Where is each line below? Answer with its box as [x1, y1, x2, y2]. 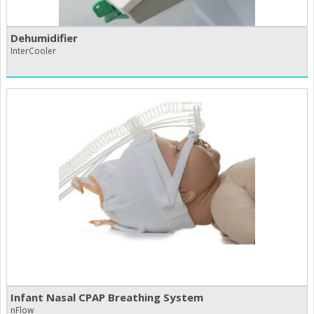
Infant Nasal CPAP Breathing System [11, 290, 203, 305]
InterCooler [11, 45, 56, 57]
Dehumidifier [11, 31, 78, 46]
